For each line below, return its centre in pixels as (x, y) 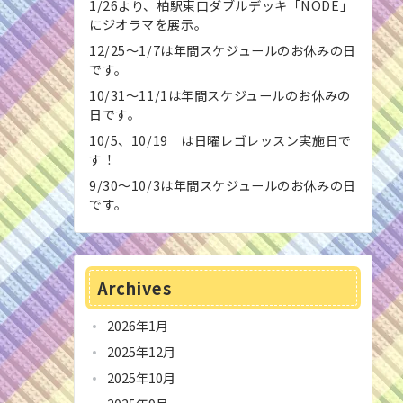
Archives (134, 288)
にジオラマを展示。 (148, 24)
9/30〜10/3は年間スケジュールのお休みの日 (223, 185)
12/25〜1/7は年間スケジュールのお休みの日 (223, 50)
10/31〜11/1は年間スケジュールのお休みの (220, 95)
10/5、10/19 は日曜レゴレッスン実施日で (220, 140)
